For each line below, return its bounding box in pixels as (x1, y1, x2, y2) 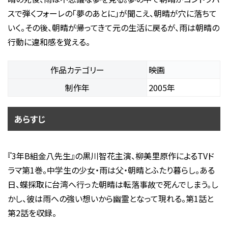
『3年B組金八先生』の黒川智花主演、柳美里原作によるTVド (7, 149, 214, 162)
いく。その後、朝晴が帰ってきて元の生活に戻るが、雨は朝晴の (7, 21, 219, 34)
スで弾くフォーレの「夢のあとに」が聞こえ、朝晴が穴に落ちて (7, 7, 217, 19)
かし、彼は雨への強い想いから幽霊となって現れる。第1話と (7, 192, 214, 205)
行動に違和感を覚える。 (7, 35, 90, 48)
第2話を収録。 (7, 206, 56, 219)
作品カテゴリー (50, 63, 104, 76)
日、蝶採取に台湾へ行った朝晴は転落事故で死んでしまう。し (7, 178, 218, 190)
